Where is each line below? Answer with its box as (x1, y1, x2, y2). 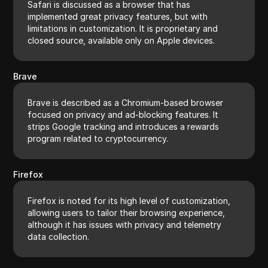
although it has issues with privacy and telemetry (28, 219, 222, 230)
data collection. (28, 231, 90, 242)
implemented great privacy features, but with (28, 11, 208, 22)
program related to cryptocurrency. (28, 133, 169, 144)
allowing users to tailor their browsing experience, (28, 207, 226, 218)
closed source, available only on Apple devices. (28, 35, 215, 45)
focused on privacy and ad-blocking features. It (28, 109, 219, 120)
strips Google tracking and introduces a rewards (28, 121, 220, 132)
